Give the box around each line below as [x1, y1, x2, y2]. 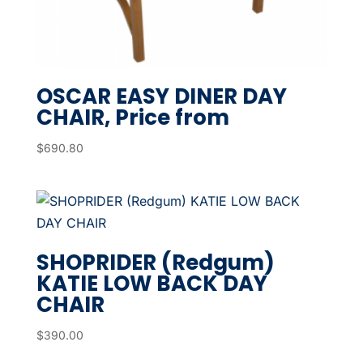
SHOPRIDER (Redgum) [36, 247, 275, 277]
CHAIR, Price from [36, 102, 229, 132]
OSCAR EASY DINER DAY [36, 81, 287, 111]
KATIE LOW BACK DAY [36, 268, 267, 298]
